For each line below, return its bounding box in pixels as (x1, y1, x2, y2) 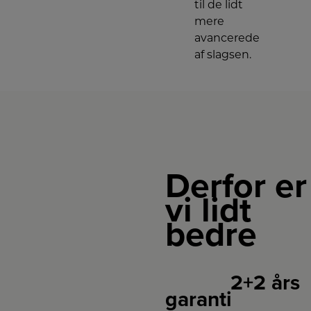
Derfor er (165, 165, 307, 207)
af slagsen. (194, 48, 251, 61)
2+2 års (230, 270, 300, 296)
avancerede (194, 31, 260, 44)
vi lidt (165, 190, 251, 231)
